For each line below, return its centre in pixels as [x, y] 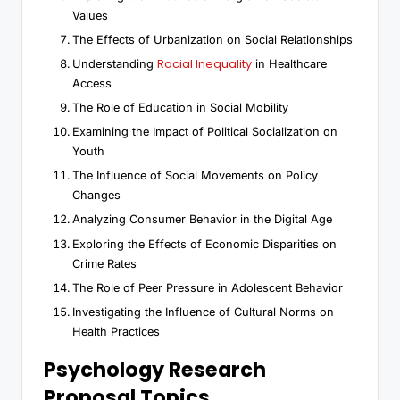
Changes [96, 196]
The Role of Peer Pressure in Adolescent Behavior [208, 287]
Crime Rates [104, 263]
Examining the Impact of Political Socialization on [205, 132]
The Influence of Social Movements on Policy [195, 176]
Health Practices [116, 331]
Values [90, 15]
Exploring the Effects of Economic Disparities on [204, 244]
